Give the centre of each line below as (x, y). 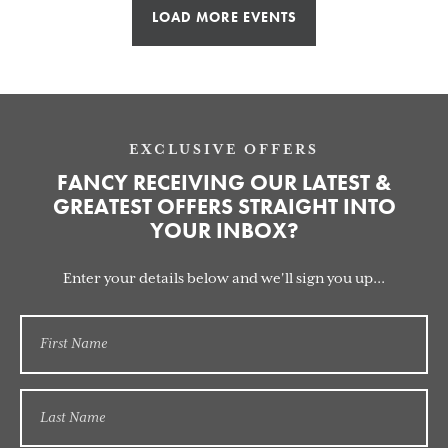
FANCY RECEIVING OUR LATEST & (224, 182)
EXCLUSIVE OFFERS (224, 149)
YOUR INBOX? (224, 230)
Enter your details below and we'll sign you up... (224, 278)
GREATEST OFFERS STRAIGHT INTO (224, 206)
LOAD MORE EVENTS (224, 16)
